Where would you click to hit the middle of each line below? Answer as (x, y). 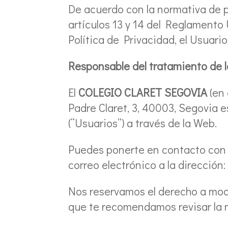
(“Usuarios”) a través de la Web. (143, 123)
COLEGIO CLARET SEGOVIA (143, 92)
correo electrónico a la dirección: (147, 164)
